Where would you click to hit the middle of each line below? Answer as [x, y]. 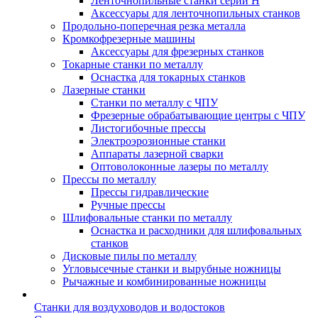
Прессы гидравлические [150, 192]
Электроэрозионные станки [158, 141]
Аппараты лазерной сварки [157, 154]
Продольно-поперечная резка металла [154, 26]
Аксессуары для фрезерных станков [177, 51]
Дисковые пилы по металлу [130, 256]
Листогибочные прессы [148, 128]
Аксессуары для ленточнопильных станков [196, 13]
